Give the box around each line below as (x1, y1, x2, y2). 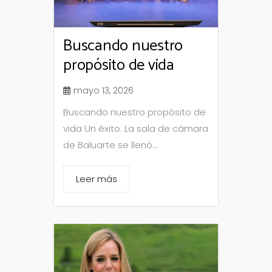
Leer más (76, 172, 117, 185)
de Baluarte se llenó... (63, 138, 158, 151)
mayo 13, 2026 (73, 84, 134, 97)
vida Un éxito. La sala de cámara (63, 121, 208, 135)
